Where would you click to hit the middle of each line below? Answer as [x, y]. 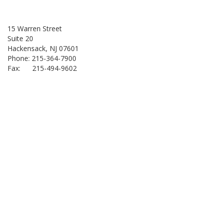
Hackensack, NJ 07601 [43, 48]
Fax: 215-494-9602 [42, 68]
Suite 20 [20, 38]
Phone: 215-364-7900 [42, 58]
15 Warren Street [35, 28]
